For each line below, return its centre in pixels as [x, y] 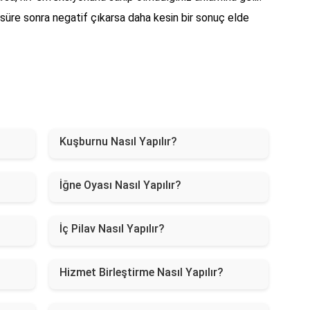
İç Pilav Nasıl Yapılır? [112, 228]
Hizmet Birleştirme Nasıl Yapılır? [141, 272]
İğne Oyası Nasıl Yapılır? [120, 185]
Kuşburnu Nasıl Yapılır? [118, 141]
